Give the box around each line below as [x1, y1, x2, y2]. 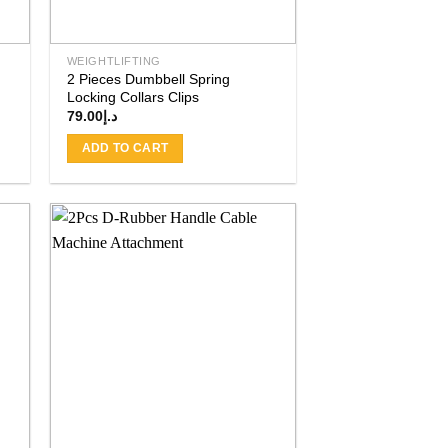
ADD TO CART [81, 142, 169, 155]
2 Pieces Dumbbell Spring [66, 70, 230, 87]
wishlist [241, 301, 282, 314]
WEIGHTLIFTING [66, 54, 161, 67]
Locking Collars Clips [66, 88, 199, 105]
